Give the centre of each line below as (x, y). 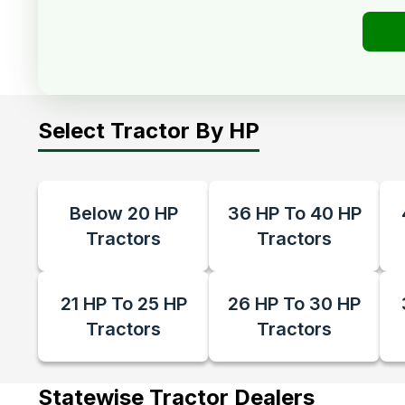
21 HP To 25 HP (123, 304)
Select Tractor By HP (149, 131)
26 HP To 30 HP (294, 304)
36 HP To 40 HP (294, 213)
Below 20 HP (123, 213)
